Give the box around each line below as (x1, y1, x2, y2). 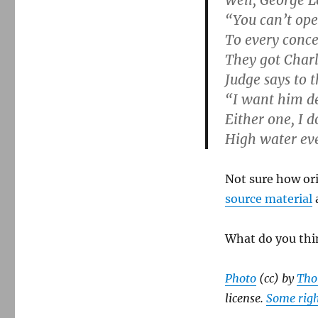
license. (224, 291, 266, 305)
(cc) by (256, 271, 297, 285)
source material (224, 192, 312, 206)
